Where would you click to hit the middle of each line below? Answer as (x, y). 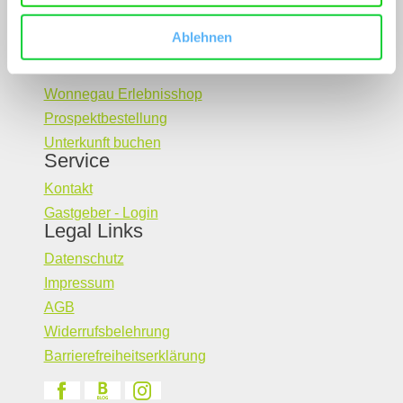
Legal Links (93, 231)
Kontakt (68, 189)
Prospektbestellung (105, 119)
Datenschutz (84, 259)
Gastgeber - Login (101, 213)
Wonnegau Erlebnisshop (123, 94)
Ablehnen (201, 37)
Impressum (79, 283)
